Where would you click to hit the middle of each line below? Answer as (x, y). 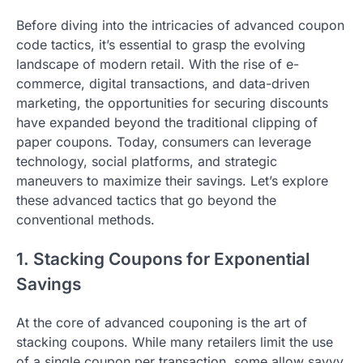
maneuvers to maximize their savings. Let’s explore (172, 180)
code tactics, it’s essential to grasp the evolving (161, 44)
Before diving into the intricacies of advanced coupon (180, 25)
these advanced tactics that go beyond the (146, 200)
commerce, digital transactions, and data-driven (163, 83)
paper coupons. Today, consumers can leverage (164, 141)
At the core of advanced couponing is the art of (162, 323)
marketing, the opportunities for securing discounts (172, 102)
